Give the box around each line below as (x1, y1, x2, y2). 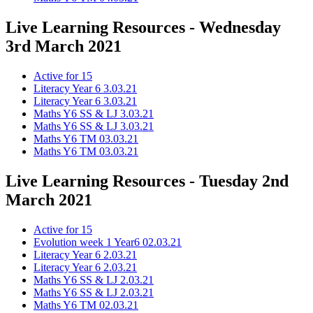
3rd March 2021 (6, 37, 122, 56)
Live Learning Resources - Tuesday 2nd (6, 172, 289, 191)
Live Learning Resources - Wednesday (6, 18, 281, 37)
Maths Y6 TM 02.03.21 (34, 299, 138, 311)
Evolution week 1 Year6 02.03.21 (34, 236, 182, 248)
